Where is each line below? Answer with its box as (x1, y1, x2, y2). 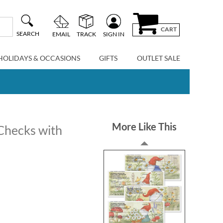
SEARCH (16, 30, 39, 38)
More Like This (112, 120, 177, 132)
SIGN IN (103, 30, 124, 38)
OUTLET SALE (136, 54, 180, 62)
